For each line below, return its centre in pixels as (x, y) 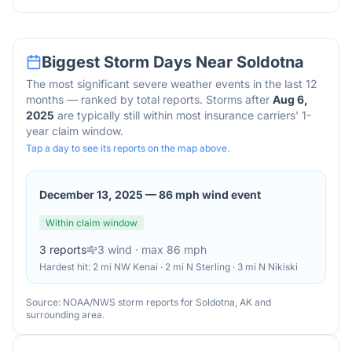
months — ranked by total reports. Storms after (148, 99)
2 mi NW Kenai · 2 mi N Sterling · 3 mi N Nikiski (195, 267)
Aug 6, (290, 99)
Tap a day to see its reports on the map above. (128, 148)
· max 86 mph (169, 249)
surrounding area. (65, 315)
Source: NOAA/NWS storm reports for (111, 302)
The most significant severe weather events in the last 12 (172, 84)
